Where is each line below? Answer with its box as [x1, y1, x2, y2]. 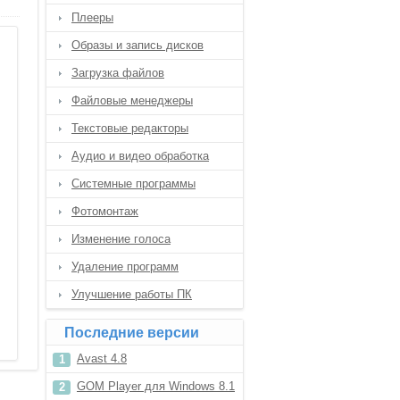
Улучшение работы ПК [71, 287, 192, 301]
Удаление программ [71, 260, 179, 273]
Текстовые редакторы [71, 121, 188, 135]
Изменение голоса [71, 232, 171, 246]
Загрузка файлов [71, 66, 164, 79]
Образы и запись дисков [71, 38, 204, 52]
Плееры [71, 11, 113, 24]
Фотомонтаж [71, 204, 138, 218]
